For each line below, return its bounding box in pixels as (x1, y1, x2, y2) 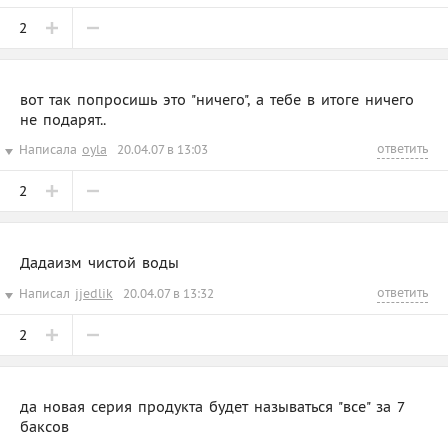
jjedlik (75, 285, 113, 301)
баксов (20, 417, 69, 436)
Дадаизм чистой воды (20, 253, 179, 272)
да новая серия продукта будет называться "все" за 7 (20, 397, 404, 416)
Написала (19, 141, 77, 157)
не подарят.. (20, 110, 106, 129)
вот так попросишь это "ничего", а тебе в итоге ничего (20, 90, 414, 109)
